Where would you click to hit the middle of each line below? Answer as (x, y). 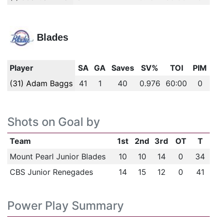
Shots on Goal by (54, 122)
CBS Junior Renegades (51, 172)
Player (21, 68)
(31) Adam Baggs (41, 83)
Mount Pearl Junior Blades (57, 156)
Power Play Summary (66, 206)
